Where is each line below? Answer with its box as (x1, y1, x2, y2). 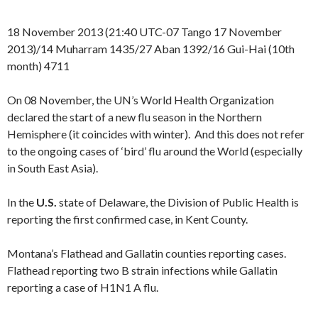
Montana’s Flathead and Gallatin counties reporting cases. (7, 246, 286, 260)
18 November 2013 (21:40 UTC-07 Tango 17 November (7, 25, 282, 38)
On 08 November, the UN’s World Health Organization (7, 93, 274, 106)
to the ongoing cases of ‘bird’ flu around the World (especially (7, 144, 302, 158)
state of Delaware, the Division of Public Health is (57, 195, 299, 209)
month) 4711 (7, 59, 70, 72)
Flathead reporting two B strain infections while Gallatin (7, 263, 278, 277)
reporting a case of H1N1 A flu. (7, 280, 158, 294)
